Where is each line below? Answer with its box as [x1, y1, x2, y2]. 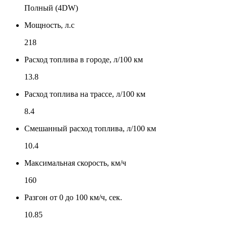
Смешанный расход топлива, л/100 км [24, 124, 156, 133]
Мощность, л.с [24, 20, 74, 29]
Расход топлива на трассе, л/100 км [24, 89, 145, 98]
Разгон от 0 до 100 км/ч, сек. [24, 193, 122, 202]
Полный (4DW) [24, 3, 78, 12]
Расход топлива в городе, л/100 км [24, 55, 143, 64]
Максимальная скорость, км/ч [24, 158, 126, 167]
